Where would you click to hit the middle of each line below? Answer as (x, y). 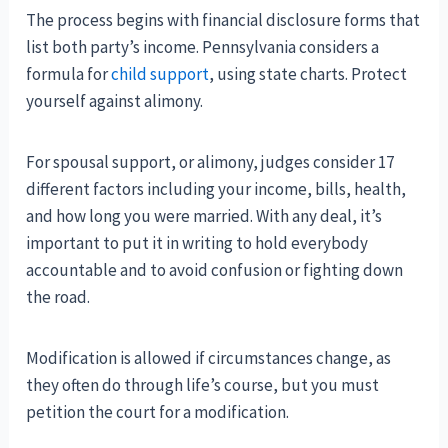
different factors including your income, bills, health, (216, 189)
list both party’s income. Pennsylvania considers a (203, 47)
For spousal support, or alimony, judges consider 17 (210, 162)
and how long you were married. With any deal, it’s (204, 216)
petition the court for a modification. (158, 412)
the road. (58, 297)
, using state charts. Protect (308, 74)
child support (160, 74)
